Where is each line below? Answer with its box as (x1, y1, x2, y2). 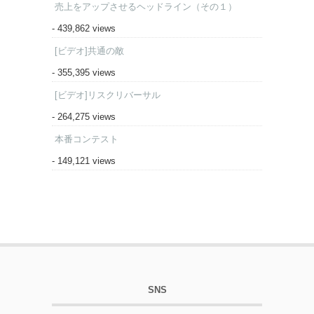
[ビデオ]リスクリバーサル (55, 89, 161, 100)
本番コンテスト (55, 133, 118, 144)
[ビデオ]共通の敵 (55, 45, 124, 56)
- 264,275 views (52, 111, 116, 122)
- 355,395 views (52, 67, 116, 78)
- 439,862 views (52, 22, 116, 34)
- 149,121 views (52, 155, 116, 166)
